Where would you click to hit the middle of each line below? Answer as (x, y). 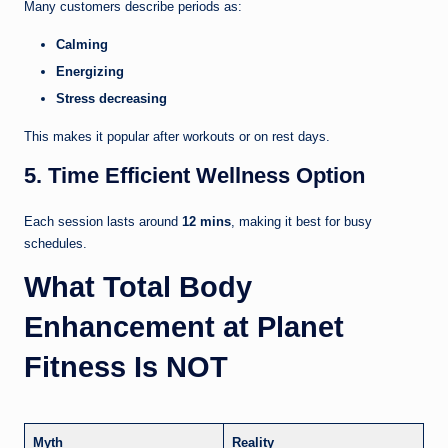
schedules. (55, 243)
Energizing (90, 71)
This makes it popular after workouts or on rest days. (177, 136)
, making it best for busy (301, 221)
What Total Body (138, 286)
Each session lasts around (103, 221)
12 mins (206, 221)
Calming (82, 44)
